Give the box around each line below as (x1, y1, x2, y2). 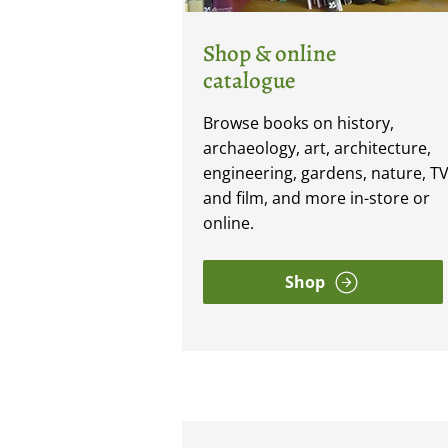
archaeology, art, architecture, (203, 137, 432, 159)
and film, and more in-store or (203, 187, 431, 209)
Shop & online (203, 38, 337, 69)
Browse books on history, (203, 112, 395, 134)
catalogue (203, 65, 296, 96)
